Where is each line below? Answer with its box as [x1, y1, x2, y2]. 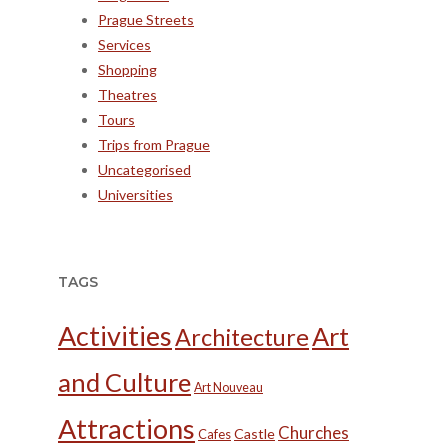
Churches [278, 421, 349, 443]
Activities [58, 318, 172, 352]
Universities [98, 186, 173, 204]
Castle [234, 424, 275, 442]
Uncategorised [98, 161, 191, 179]
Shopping [98, 61, 157, 79]
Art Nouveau [194, 379, 263, 395]
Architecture [175, 322, 309, 351]
